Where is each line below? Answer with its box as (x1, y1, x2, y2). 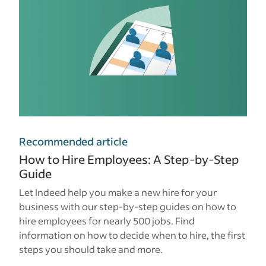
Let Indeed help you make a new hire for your (19, 185, 217, 198)
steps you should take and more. (19, 242, 163, 255)
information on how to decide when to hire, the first (19, 228, 245, 241)
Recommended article (19, 134, 128, 148)
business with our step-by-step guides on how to (19, 199, 236, 213)
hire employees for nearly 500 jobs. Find (19, 214, 195, 227)
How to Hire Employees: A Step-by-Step (19, 151, 239, 167)
